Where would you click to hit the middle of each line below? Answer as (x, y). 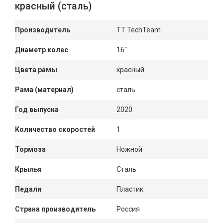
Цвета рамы (36, 70)
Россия (128, 209)
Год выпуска (37, 110)
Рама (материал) (44, 90)
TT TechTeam (139, 30)
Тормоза (30, 150)
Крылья (28, 169)
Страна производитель (55, 209)
